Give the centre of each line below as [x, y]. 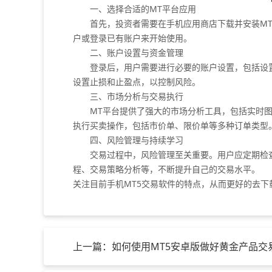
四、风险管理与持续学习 [128, 140]
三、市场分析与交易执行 [128, 96]
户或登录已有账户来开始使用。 [132, 38]
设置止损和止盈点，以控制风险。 [137, 82]
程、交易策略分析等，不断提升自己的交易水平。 [166, 169]
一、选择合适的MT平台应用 [134, 9]
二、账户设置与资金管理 [128, 53]
